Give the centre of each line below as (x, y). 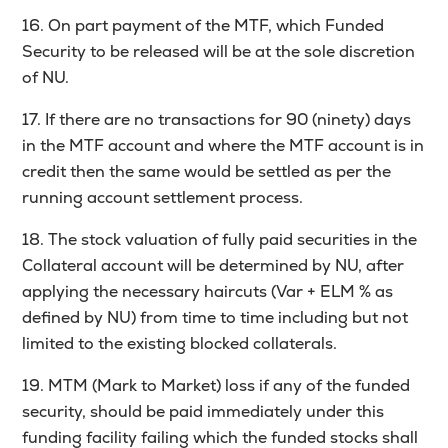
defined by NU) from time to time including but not (215, 318)
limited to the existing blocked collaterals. (180, 344)
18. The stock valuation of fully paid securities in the (220, 240)
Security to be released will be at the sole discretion (219, 52)
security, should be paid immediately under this (203, 412)
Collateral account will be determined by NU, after (213, 266)
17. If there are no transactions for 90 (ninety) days (217, 120)
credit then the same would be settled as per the (207, 172)
